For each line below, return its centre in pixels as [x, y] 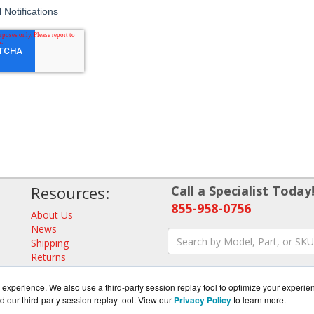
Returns [48, 257]
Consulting [55, 271]
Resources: [70, 193]
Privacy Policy [203, 300]
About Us [52, 215]
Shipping [50, 243]
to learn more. [260, 300]
